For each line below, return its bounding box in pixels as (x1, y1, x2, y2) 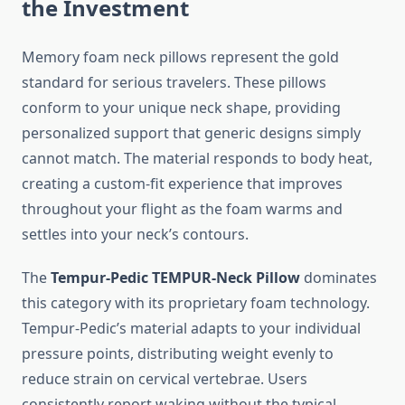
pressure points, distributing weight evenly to (22, 344, 334, 364)
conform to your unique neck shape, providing (22, 98, 341, 118)
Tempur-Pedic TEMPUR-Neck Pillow (51, 268, 300, 288)
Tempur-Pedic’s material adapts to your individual (22, 318, 361, 339)
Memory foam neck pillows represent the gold (22, 47, 339, 68)
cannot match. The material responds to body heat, (22, 148, 372, 169)
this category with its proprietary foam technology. (22, 293, 370, 314)
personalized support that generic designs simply (22, 123, 361, 144)
